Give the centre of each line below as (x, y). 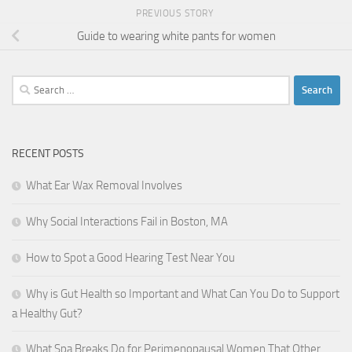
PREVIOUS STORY (176, 13)
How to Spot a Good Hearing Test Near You (130, 257)
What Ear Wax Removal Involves (104, 185)
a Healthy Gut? (47, 313)
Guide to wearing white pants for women (176, 37)
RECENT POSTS (48, 153)
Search (27, 84)
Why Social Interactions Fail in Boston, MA (127, 221)
